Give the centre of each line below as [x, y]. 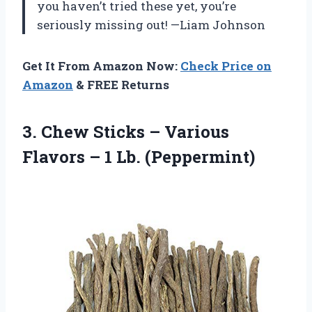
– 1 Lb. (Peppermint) [172, 156]
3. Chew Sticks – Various [126, 131]
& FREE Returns [121, 84]
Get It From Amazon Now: [101, 65]
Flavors [56, 156]
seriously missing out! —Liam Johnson [151, 24]
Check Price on [226, 65]
